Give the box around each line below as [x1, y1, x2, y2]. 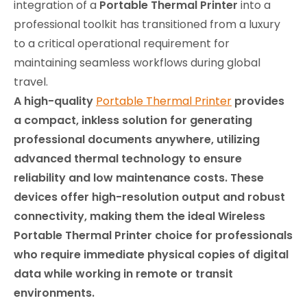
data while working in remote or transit [14, 266, 233, 282]
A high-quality [14, 93, 96, 110]
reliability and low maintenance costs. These [14, 170, 264, 186]
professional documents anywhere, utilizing [14, 132, 260, 148]
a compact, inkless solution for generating [14, 112, 252, 129]
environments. [14, 285, 95, 302]
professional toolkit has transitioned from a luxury [14, 16, 280, 33]
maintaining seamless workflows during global [14, 55, 260, 71]
